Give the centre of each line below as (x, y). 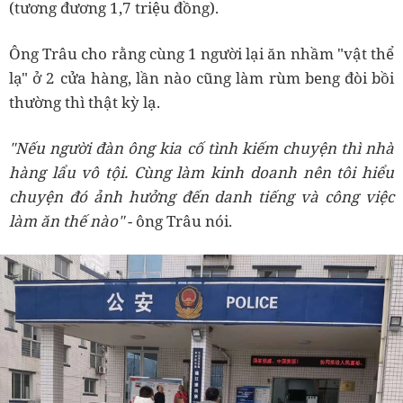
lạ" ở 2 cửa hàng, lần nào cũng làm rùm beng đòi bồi (201, 78)
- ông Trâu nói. (180, 221)
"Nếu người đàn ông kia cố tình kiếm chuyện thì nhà (201, 148)
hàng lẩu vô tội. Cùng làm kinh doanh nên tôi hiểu (201, 173)
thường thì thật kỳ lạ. (85, 103)
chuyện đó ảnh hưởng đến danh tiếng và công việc (201, 197)
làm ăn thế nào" (68, 221)
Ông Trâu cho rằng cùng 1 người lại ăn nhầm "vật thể (201, 54)
